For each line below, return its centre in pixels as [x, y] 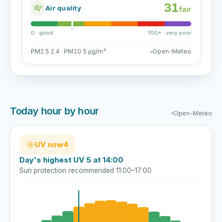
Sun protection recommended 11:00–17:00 [85, 170]
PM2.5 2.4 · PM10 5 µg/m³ [68, 51]
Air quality [63, 8]
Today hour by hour [55, 111]
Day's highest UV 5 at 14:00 [71, 160]
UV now [49, 144]
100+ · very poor [169, 33]
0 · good [42, 33]
